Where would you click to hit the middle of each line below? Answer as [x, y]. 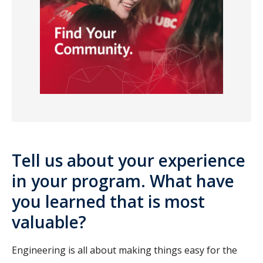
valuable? [59, 222]
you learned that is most [108, 202]
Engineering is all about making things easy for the [124, 250]
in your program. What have [123, 181]
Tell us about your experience [129, 161]
